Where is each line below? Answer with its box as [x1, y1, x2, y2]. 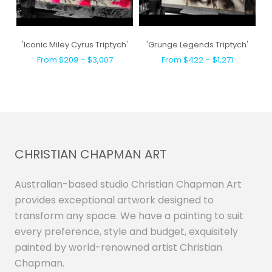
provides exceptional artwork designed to [15, 192, 214, 207]
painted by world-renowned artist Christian [15, 240, 222, 254]
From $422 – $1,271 [161, 53, 233, 66]
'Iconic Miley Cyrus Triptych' [21, 38, 128, 50]
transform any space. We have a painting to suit [15, 208, 243, 223]
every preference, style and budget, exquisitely [15, 224, 238, 239]
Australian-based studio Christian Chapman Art [15, 177, 242, 191]
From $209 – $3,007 [36, 53, 113, 66]
